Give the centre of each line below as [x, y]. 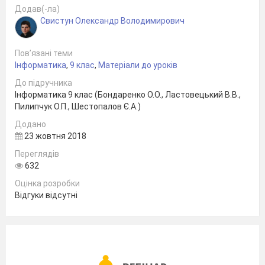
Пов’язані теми [44, 53]
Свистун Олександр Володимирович [112, 20]
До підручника [43, 83]
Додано [30, 124]
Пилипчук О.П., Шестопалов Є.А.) [78, 106]
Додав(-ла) [37, 9]
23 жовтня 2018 [54, 136]
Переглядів [37, 153]
